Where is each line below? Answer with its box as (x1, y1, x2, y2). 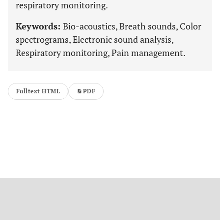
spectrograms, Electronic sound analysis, (16, 33, 173, 45)
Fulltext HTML (16, 87, 60, 95)
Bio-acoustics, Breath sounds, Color (63, 20, 201, 32)
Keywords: (16, 20, 63, 32)
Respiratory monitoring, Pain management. (16, 47, 186, 58)
